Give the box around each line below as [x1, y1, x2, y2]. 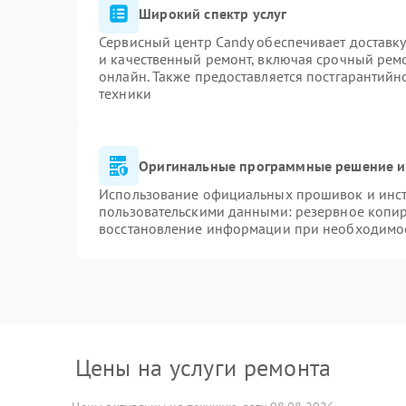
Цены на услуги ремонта [74, 353, 332, 382]
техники [99, 84, 151, 102]
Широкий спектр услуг [139, 4, 287, 23]
